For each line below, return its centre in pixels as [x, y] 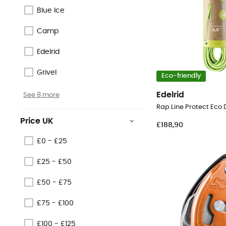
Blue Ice [51, 10]
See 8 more [41, 95]
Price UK [37, 121]
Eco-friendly [181, 76]
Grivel [47, 72]
